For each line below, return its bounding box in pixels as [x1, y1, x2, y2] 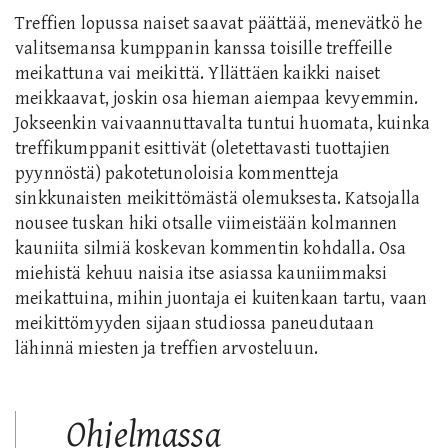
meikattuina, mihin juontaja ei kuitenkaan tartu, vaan [15, 288, 428, 310]
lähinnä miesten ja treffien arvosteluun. [15, 338, 319, 360]
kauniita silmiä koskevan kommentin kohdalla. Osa [15, 238, 407, 260]
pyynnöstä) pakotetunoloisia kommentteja [15, 163, 340, 185]
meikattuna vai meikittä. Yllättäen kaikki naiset [15, 63, 381, 85]
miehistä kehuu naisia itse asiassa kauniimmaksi [15, 263, 388, 285]
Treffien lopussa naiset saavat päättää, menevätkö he [15, 13, 423, 35]
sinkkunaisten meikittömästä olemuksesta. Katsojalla [15, 188, 421, 210]
